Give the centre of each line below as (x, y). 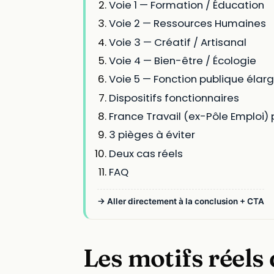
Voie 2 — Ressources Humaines (188, 24)
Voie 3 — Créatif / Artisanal (178, 42)
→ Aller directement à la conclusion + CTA (181, 201)
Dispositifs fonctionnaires (174, 98)
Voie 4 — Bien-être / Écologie (183, 60)
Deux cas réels (146, 153)
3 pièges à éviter (152, 135)
